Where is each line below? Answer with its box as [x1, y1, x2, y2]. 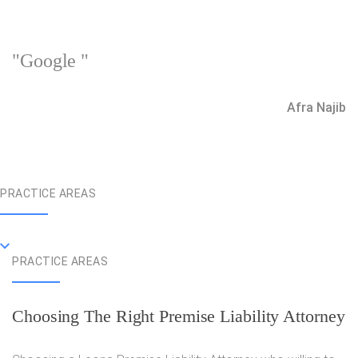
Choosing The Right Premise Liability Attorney [12, 306, 345, 326]
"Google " [12, 50, 89, 71]
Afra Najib [287, 100, 346, 115]
